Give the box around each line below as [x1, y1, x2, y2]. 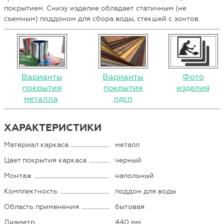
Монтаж [4, 171, 32, 180]
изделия [176, 82, 210, 92]
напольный [115, 171, 154, 180]
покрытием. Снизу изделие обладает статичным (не [4, 3, 187, 12]
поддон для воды [115, 186, 176, 195]
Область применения [4, 202, 79, 211]
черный [115, 155, 142, 164]
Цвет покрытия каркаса [4, 155, 87, 164]
